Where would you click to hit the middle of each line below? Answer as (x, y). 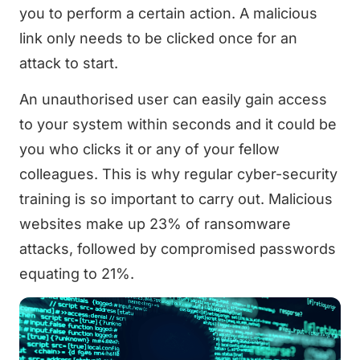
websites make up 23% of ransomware (155, 223)
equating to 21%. (77, 273)
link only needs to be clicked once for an (158, 38)
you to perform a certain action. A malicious (168, 13)
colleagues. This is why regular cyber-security (178, 174)
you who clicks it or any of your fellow (149, 149)
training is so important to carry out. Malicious (176, 198)
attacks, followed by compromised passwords (178, 248)
